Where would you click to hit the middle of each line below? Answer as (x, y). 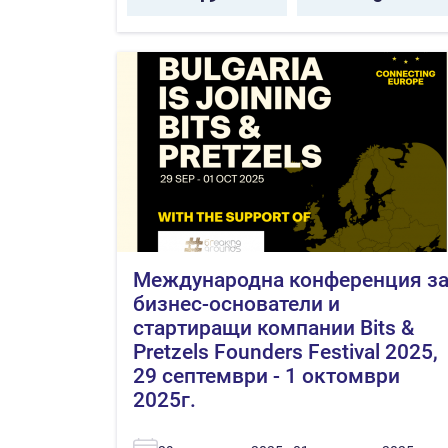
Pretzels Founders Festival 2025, (285, 351)
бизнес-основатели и (236, 303)
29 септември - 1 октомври (266, 375)
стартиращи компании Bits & (273, 327)
